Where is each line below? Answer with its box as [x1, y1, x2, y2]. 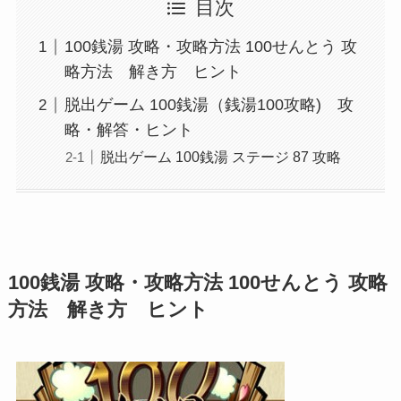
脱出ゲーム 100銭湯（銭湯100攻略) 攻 [64, 96, 354, 115]
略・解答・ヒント [64, 121, 193, 140]
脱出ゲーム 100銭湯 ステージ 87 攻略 [99, 149, 341, 166]
